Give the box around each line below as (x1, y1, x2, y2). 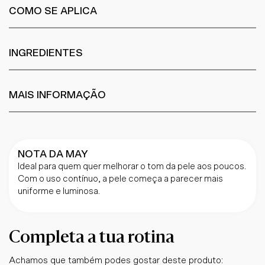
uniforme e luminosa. (18, 186, 100, 196)
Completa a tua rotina (9, 230, 174, 247)
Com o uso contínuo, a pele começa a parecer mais (18, 174, 223, 183)
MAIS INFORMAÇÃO (9, 90, 106, 101)
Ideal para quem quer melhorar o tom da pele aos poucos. (18, 161, 246, 171)
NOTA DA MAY (18, 148, 88, 159)
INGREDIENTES (9, 48, 83, 59)
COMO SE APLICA (9, 6, 97, 17)
